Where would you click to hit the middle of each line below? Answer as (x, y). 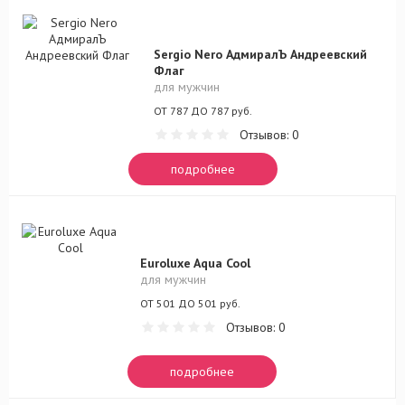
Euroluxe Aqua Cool (195, 263)
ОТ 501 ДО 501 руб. (190, 303)
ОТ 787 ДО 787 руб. (203, 111)
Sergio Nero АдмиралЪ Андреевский (260, 54)
